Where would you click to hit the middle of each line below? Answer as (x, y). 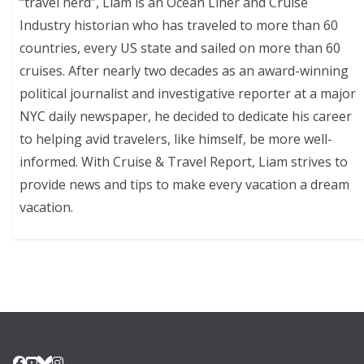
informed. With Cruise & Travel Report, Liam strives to (184, 162)
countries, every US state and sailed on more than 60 (180, 48)
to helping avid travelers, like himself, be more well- (176, 139)
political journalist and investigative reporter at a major (188, 94)
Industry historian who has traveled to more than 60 (179, 26)
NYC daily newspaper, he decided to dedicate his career (186, 117)
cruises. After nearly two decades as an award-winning (184, 71)
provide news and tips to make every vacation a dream (185, 185)
